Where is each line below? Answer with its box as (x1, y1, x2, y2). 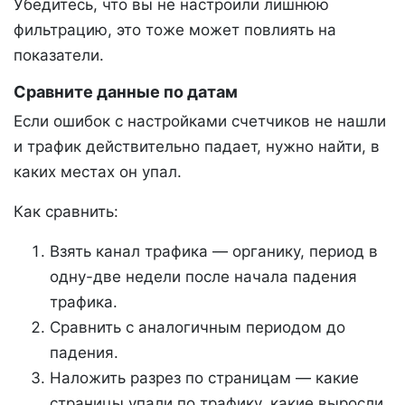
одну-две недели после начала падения (50, 267, 357, 286)
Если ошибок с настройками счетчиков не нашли (14, 111, 386, 130)
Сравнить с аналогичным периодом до (50, 317, 345, 336)
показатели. (14, 45, 104, 64)
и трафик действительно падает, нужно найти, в (14, 137, 380, 155)
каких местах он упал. (14, 162, 182, 181)
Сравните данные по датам (14, 81, 238, 101)
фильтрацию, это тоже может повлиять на (14, 20, 336, 39)
